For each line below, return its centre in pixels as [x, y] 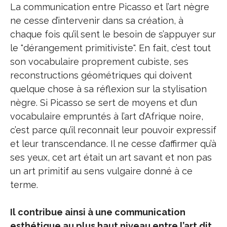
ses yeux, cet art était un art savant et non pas [111, 157]
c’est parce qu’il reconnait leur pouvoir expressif [113, 130]
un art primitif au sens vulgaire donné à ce [101, 171]
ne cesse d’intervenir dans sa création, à [97, 21]
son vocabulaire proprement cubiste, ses [99, 62]
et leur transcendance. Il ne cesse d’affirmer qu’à [113, 144]
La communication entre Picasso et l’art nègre [110, 7]
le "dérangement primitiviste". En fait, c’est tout [110, 48]
